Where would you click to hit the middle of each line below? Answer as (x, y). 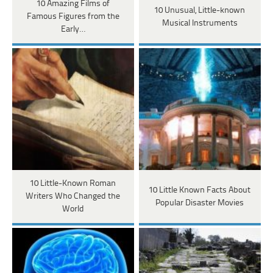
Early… (73, 30)
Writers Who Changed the (73, 197)
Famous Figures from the (73, 17)
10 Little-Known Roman (73, 184)
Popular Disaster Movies (200, 203)
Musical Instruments (200, 23)
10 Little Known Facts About (200, 190)
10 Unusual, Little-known (200, 10)
